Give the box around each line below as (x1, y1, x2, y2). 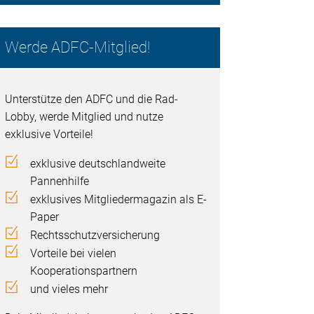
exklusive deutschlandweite (30, 157, 166, 171)
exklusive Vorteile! (5, 128, 94, 142)
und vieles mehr (30, 282, 109, 296)
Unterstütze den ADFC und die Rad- (5, 93, 179, 107)
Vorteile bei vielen (30, 247, 117, 261)
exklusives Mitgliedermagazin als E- (30, 193, 207, 207)
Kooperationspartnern (30, 264, 138, 278)
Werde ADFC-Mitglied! (5, 39, 151, 57)
